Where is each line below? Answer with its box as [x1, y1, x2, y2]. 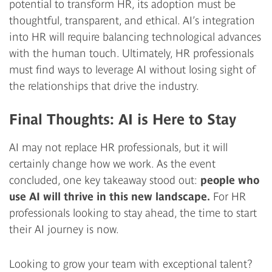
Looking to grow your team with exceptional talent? [9, 257, 253, 270]
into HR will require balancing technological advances [9, 30, 261, 43]
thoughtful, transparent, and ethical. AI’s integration [9, 13, 255, 27]
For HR [210, 189, 246, 203]
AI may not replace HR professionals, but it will [9, 140, 228, 154]
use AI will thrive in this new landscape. [9, 189, 210, 203]
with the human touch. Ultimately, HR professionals [9, 46, 254, 59]
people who [200, 173, 259, 186]
